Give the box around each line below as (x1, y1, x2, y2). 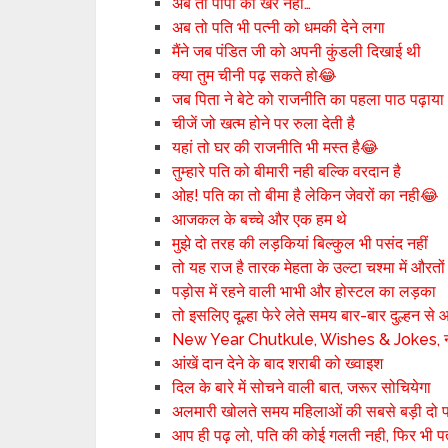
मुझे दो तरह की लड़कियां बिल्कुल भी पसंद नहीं (172, 234, 429, 253)
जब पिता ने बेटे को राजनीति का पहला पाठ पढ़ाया (172, 90, 445, 109)
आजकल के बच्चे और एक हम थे (172, 210, 348, 229)
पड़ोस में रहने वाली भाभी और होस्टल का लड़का (172, 282, 437, 301)
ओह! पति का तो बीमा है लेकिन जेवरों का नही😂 (172, 186, 440, 205)
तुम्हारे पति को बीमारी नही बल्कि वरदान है (172, 162, 402, 181)
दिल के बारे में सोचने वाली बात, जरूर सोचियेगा (172, 378, 432, 397)
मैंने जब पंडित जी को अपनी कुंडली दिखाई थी (172, 42, 422, 61)
